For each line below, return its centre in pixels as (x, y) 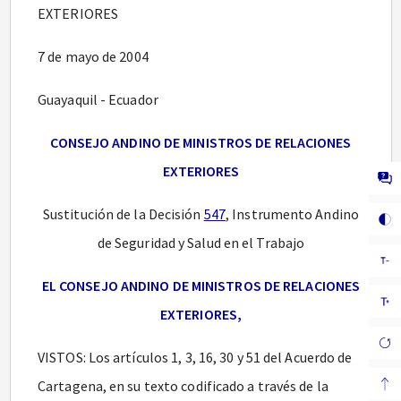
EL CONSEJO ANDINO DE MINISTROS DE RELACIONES (201, 286)
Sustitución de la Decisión (123, 214)
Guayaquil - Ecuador (98, 99)
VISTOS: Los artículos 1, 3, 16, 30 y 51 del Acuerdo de (195, 357)
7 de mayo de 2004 (93, 56)
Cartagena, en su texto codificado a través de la (183, 386)
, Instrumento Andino (292, 214)
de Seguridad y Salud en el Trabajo (201, 243)
